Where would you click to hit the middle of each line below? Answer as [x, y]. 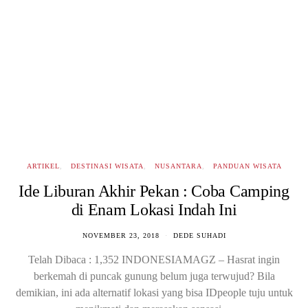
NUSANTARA [178, 166]
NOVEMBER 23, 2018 [121, 235]
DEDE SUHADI [199, 235]
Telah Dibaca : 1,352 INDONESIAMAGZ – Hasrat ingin [154, 260]
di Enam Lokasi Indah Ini [154, 210]
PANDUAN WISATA [247, 166]
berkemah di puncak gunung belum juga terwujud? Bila [154, 276]
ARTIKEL [43, 166]
